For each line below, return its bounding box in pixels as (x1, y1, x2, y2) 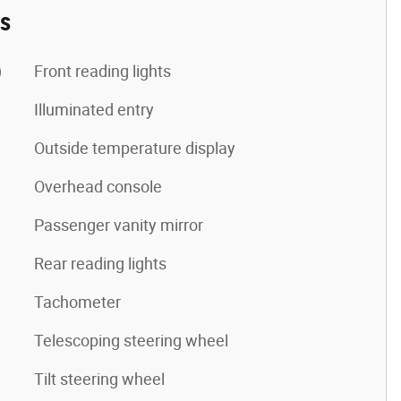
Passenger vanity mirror (34, 215, 203, 235)
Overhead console (34, 176, 162, 196)
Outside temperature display (34, 138, 235, 158)
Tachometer (34, 292, 121, 311)
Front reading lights (34, 61, 171, 81)
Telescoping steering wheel (34, 330, 228, 350)
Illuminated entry (34, 99, 154, 119)
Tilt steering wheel (34, 369, 165, 388)
